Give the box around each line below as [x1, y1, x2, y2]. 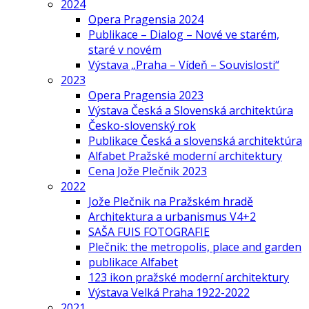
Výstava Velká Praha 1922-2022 [88, 284, 250, 300]
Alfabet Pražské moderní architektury [88, 148, 282, 163]
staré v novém [88, 41, 161, 57]
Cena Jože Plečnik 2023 [88, 163, 207, 179]
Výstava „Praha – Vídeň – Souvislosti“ [88, 57, 279, 72]
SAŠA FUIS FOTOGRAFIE [88, 223, 210, 239]
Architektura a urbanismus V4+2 [88, 208, 256, 224]
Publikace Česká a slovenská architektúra [88, 132, 302, 148]
